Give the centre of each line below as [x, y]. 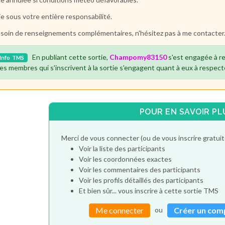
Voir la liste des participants [122, 148]
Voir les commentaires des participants [139, 169]
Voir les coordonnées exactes [125, 159]
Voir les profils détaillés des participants [141, 180]
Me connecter [120, 210]
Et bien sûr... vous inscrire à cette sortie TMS [148, 190]
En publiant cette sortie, [69, 57]
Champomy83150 [138, 57]
